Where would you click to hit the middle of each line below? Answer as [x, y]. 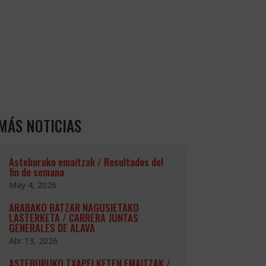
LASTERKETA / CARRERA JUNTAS [73, 218]
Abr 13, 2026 [33, 241]
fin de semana [36, 172]
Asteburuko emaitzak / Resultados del [86, 162]
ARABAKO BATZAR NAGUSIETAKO [74, 208]
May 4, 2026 [32, 185]
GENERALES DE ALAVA [52, 228]
